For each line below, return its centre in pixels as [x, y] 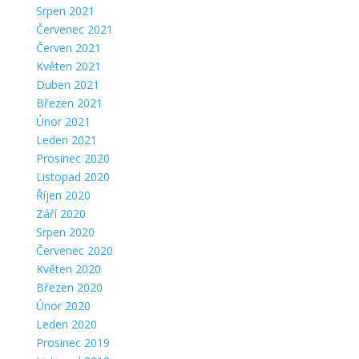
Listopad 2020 [73, 176]
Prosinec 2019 [73, 342]
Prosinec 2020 [73, 158]
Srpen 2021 [65, 10]
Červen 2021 [68, 47]
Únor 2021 [63, 121]
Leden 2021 [66, 139]
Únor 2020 [63, 305]
